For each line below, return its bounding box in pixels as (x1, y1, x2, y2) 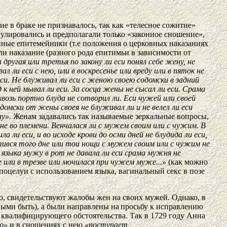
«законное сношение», (127, 29, 205, 39)
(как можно (166, 157, 208, 166)
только (103, 29, 128, 39)
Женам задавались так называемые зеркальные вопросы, (11, 111, 209, 121)
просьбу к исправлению (121, 202, 203, 211)
